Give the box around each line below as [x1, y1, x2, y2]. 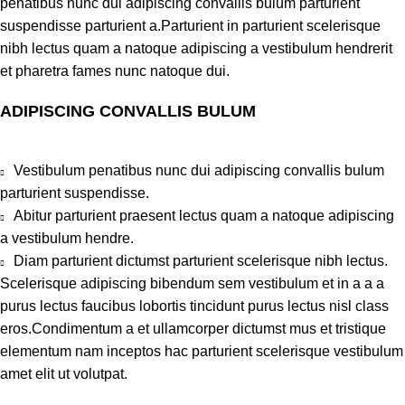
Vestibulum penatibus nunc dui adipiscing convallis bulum [14, 163, 384, 178]
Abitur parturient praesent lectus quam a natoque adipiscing [14, 208, 394, 223]
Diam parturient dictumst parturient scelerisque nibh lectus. [14, 253, 388, 268]
